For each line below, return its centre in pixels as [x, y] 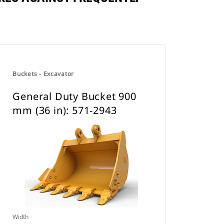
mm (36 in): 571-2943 [65, 110]
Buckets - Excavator [43, 74]
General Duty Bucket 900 [74, 96]
